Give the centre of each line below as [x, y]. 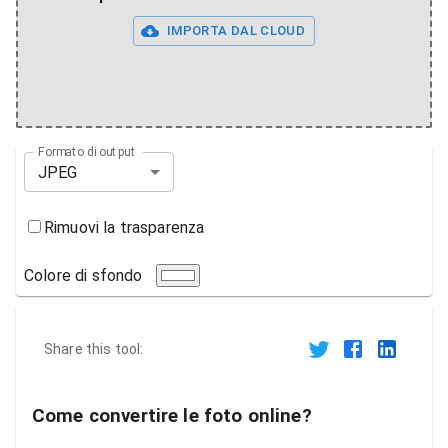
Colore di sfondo [83, 275]
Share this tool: [94, 349]
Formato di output [87, 151]
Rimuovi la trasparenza [124, 227]
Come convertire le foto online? [172, 416]
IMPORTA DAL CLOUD [236, 30]
